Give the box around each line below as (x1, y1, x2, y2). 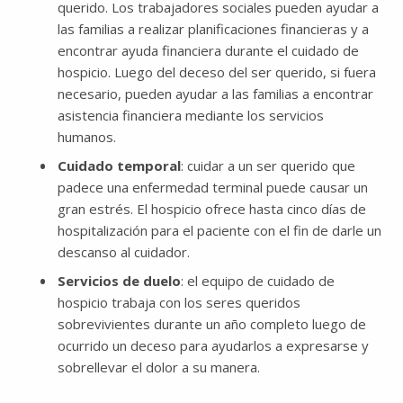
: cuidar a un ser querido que (181, 156, 355, 175)
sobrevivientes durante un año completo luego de (58, 314, 366, 333)
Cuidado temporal (58, 156, 181, 175)
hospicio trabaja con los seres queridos (58, 292, 300, 311)
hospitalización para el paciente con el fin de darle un (58, 220, 381, 239)
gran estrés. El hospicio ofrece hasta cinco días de (58, 199, 366, 218)
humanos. (58, 127, 116, 146)
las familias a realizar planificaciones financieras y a (58, 19, 369, 38)
